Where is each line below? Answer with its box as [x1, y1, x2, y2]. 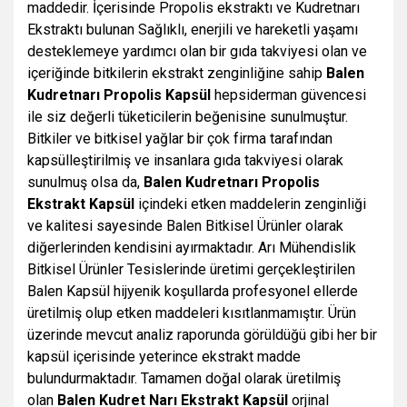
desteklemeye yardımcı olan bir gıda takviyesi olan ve [27, 43, 367, 60]
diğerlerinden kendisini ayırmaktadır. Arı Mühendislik [27, 239, 356, 256]
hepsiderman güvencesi [211, 86, 366, 104]
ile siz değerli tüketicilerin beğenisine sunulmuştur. [27, 108, 348, 125]
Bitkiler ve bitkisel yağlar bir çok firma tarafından [27, 130, 333, 147]
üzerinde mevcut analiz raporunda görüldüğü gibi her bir [27, 326, 377, 343]
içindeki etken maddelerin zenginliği [138, 195, 366, 213]
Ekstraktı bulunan [27, 21, 138, 38]
